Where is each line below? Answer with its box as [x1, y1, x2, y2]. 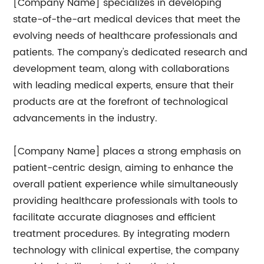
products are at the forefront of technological [13, 94, 229, 110]
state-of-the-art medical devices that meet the [13, 12, 241, 27]
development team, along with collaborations [13, 61, 230, 77]
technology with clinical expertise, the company [13, 243, 240, 258]
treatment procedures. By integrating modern [13, 226, 230, 242]
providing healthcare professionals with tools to [13, 193, 238, 209]
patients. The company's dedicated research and [13, 45, 248, 60]
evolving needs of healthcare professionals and [13, 28, 238, 44]
